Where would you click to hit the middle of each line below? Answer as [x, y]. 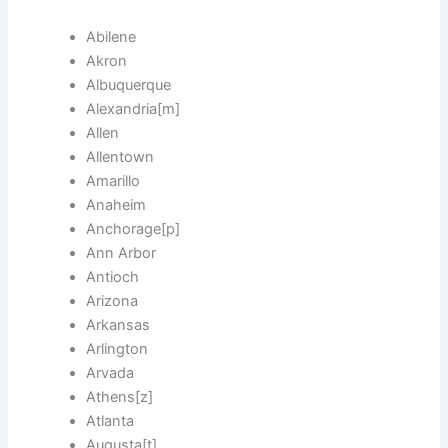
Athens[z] [120, 397]
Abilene [111, 37]
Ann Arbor [121, 253]
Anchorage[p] [133, 229]
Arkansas [118, 325]
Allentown [120, 157]
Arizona [112, 301]
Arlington [117, 349]
